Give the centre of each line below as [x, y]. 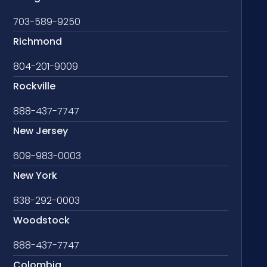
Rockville [35, 86]
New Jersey [41, 131]
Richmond [38, 41]
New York [35, 175]
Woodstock [42, 220]
